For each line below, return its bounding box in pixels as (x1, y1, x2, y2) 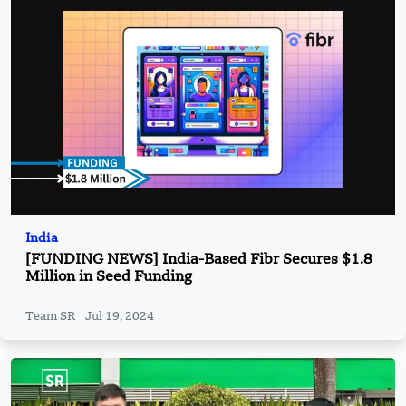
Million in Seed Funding (25, 269, 192, 285)
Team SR (25, 310, 78, 323)
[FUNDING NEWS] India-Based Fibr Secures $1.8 (25, 252, 372, 267)
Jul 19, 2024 (85, 310, 154, 323)
